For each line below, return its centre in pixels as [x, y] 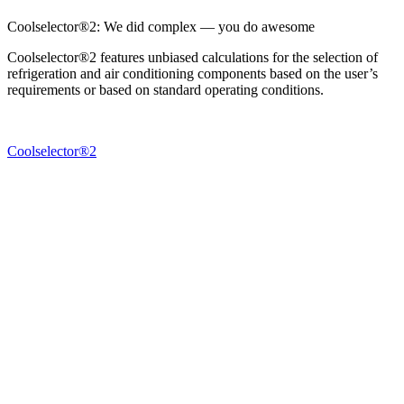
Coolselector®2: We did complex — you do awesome [161, 27]
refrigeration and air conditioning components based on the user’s [193, 74]
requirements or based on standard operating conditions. [165, 90]
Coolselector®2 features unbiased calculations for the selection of [193, 58]
